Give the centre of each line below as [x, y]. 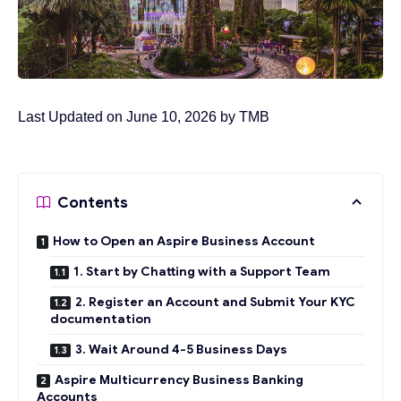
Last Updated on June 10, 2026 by [128, 117]
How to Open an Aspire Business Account [184, 241]
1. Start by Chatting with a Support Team [202, 272]
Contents [93, 202]
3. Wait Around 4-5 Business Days [181, 350]
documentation [101, 319]
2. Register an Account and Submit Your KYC [215, 302]
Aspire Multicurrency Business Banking [179, 380]
